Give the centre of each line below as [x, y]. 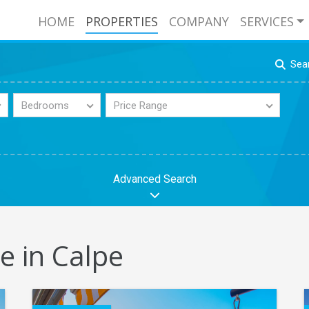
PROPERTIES [121, 21]
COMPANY [199, 21]
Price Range [140, 105]
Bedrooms [45, 105]
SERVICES [267, 21]
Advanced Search [154, 179]
